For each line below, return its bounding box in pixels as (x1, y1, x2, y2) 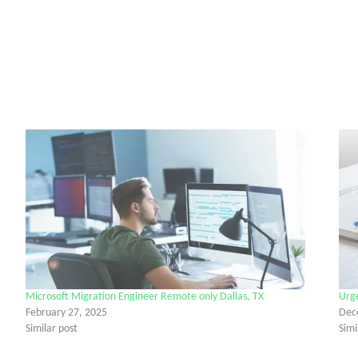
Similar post (25, 322, 78, 335)
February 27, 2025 (25, 306, 107, 319)
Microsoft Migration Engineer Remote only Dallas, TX (25, 290, 264, 303)
